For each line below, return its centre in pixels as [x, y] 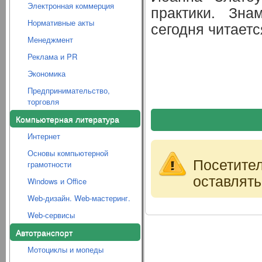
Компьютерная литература [68, 119]
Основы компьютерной [68, 153]
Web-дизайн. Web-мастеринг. [79, 198]
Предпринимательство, [69, 90]
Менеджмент [50, 39]
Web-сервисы [51, 215]
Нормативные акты [61, 23]
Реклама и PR [52, 56]
